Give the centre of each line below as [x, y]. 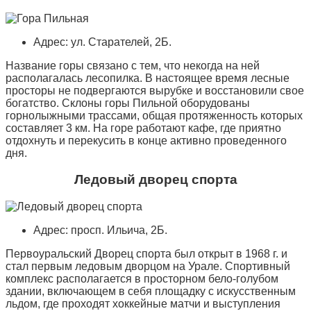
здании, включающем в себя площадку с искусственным [151, 291]
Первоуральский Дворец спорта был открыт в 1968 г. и [146, 254]
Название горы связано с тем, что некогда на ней [133, 65]
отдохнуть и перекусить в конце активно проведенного [146, 140]
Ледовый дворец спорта [155, 180]
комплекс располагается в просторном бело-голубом [142, 279]
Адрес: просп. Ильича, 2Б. [100, 230]
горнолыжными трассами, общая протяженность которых [154, 115]
